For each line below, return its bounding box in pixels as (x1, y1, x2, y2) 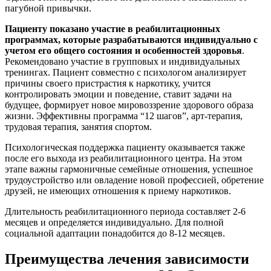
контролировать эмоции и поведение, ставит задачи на (5, 88, 232, 99)
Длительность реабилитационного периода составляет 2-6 (5, 206, 246, 217)
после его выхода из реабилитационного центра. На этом (5, 152, 242, 163)
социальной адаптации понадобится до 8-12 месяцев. (5, 227, 225, 238)
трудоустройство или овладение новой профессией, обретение (5, 174, 264, 185)
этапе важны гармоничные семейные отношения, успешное (5, 163, 253, 174)
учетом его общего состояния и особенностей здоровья (5, 45, 242, 56)
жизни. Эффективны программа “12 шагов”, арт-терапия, (5, 110, 243, 121)
